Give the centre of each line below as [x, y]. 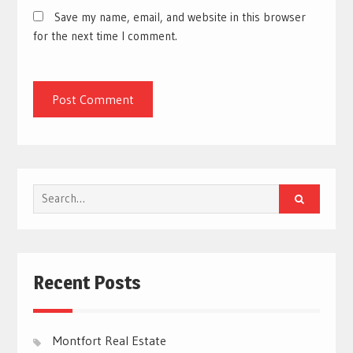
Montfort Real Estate [109, 340]
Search [49, 192]
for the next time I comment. [105, 35]
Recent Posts [87, 282]
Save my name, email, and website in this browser [180, 17]
